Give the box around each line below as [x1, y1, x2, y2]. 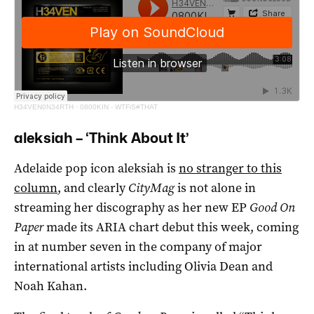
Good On [250, 198, 295, 216]
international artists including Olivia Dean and [14, 257, 273, 275]
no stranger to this [179, 159, 282, 177]
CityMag [128, 179, 177, 196]
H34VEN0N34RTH [14, 102, 74, 111]
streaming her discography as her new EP [14, 198, 250, 216]
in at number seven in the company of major [14, 238, 262, 255]
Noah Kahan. [14, 277, 87, 294]
